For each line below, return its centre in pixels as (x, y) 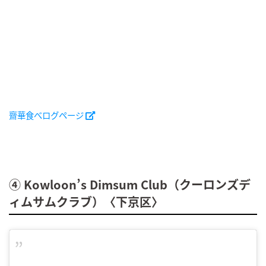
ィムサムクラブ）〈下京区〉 (86, 201)
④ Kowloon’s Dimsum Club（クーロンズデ (130, 184)
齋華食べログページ (46, 115)
